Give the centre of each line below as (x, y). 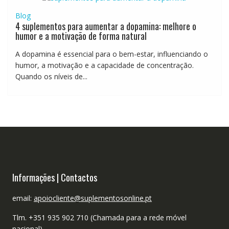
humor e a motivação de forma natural (81, 36)
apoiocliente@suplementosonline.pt (93, 198)
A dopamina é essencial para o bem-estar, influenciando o (111, 54)
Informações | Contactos (54, 178)
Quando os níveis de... (51, 77)
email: (23, 198)
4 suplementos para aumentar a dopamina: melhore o (106, 26)
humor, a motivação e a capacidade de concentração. (104, 65)
